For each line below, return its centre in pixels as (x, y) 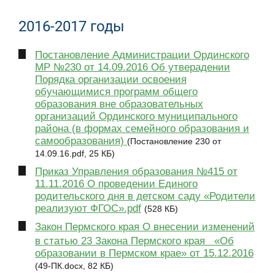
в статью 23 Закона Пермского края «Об (134, 241)
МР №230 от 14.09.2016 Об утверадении (132, 68)
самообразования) (81, 141)
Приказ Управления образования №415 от (136, 172)
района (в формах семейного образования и (142, 129)
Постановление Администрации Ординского (142, 55)
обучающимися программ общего (116, 92)
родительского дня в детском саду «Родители (145, 196)
